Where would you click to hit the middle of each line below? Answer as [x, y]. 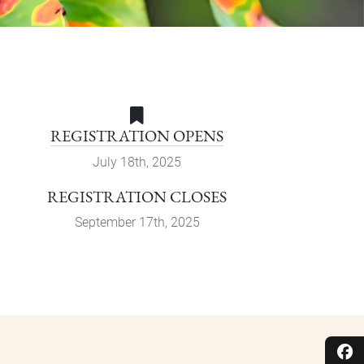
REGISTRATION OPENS [137, 136]
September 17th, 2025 [137, 223]
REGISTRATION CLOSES [137, 197]
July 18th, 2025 [137, 162]
